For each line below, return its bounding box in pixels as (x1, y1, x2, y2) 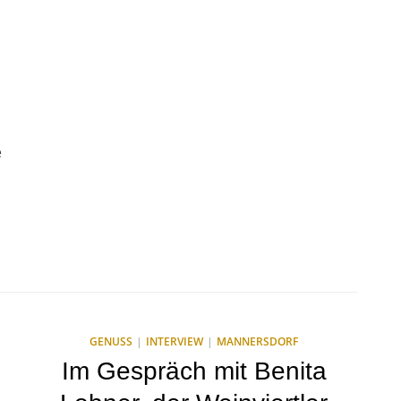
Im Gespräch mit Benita (61, 357, 327, 385)
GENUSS (90, 334, 132, 349)
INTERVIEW (146, 334, 203, 349)
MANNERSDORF (217, 334, 298, 349)
